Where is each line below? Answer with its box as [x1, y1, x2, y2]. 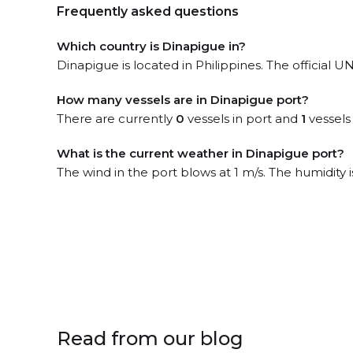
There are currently [57, 111, 176, 126]
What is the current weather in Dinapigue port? [57, 146, 344, 161]
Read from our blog [57, 327, 243, 351]
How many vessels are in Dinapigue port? [57, 92, 309, 107]
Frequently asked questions [57, 4, 239, 19]
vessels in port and [184, 111, 301, 126]
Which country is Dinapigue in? [57, 39, 246, 54]
